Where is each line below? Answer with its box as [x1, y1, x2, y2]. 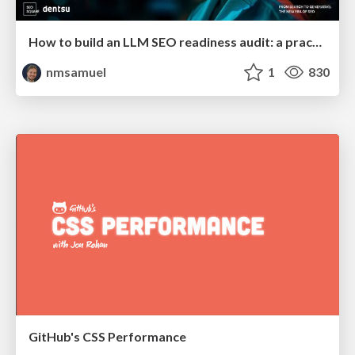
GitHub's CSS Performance [29, 329, 186, 345]
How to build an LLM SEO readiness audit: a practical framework [312, 33, 322, 49]
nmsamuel [44, 63, 107, 79]
